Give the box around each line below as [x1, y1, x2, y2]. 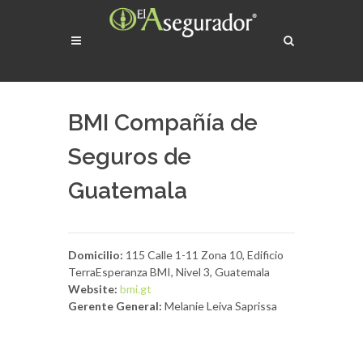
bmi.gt [120, 282, 152, 296]
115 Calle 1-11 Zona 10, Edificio [123, 248, 284, 262]
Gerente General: [68, 299, 162, 313]
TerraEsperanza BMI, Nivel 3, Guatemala [68, 265, 270, 279]
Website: [68, 282, 117, 296]
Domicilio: [68, 248, 123, 262]
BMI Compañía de [68, 109, 258, 136]
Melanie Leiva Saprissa [162, 299, 277, 313]
